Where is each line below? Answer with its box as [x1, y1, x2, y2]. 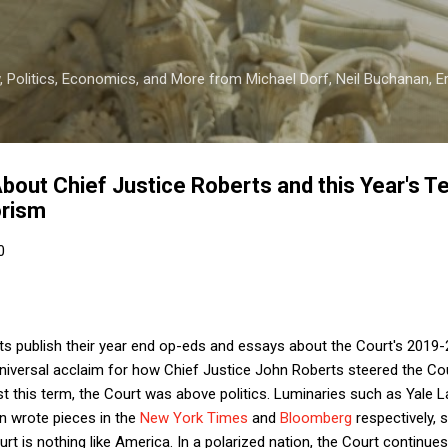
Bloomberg [280, 408, 356, 427]
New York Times [140, 408, 252, 427]
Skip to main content [156, 16, 292, 34]
